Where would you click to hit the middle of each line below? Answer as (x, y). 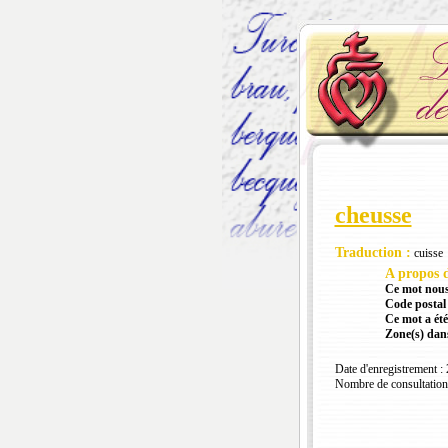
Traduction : (372, 253)
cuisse (426, 253)
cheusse (373, 215)
